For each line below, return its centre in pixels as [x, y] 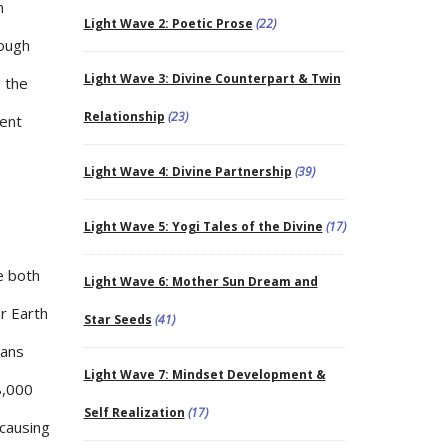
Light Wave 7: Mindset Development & [204, 374]
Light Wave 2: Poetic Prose [168, 23]
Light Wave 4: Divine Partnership [187, 171]
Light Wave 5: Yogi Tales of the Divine [203, 226]
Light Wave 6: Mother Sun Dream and [200, 281]
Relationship [124, 116]
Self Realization [134, 412]
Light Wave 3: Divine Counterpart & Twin [212, 78]
